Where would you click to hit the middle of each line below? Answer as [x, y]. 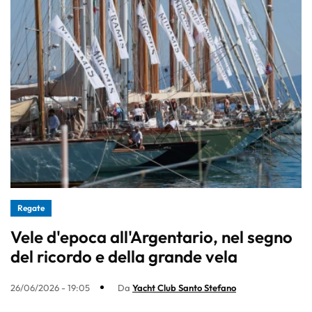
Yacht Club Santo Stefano [184, 287]
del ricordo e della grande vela [124, 256]
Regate [31, 208]
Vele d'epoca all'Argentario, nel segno [151, 236]
